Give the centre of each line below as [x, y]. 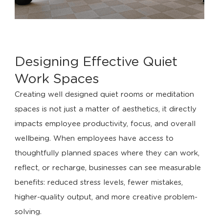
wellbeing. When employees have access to [94, 139]
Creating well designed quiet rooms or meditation [104, 95]
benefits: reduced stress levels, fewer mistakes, [99, 183]
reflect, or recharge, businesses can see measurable [108, 168]
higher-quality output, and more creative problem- [106, 197]
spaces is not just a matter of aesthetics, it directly [106, 109]
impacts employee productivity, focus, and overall [105, 124]
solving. [28, 212]
